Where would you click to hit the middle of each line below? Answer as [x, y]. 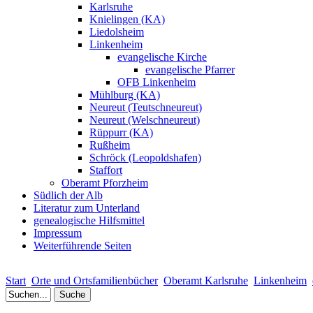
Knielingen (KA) [127, 20]
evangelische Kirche [162, 57]
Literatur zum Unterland [87, 208]
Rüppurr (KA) [121, 133]
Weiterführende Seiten [82, 246]
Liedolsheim [117, 32]
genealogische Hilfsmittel [89, 221]
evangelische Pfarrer [190, 70]
